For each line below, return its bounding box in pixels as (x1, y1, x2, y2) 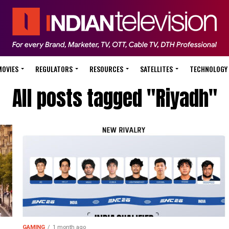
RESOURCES (89, 63, 123, 74)
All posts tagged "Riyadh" (12, 83, 217, 113)
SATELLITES (140, 63, 173, 74)
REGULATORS (35, 63, 73, 74)
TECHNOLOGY (190, 63, 227, 74)
